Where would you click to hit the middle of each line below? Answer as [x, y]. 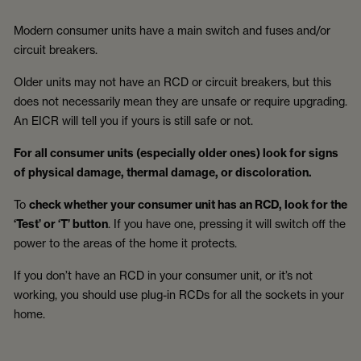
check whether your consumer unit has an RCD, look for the [188, 204]
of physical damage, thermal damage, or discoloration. [163, 172]
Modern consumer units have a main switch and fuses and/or [172, 30]
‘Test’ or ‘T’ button [61, 224]
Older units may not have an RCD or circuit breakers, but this [172, 81]
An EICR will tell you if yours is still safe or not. [135, 120]
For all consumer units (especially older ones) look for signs [176, 153]
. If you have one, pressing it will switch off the [227, 223]
